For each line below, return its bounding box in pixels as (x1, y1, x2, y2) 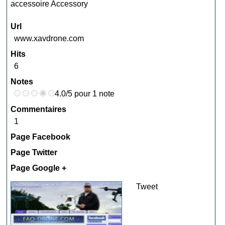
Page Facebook (11, 133, 71, 141)
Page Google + (11, 164, 67, 172)
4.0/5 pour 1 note (55, 89, 115, 98)
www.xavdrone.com (14, 34, 84, 43)
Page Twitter (11, 148, 58, 157)
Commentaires (11, 105, 67, 114)
